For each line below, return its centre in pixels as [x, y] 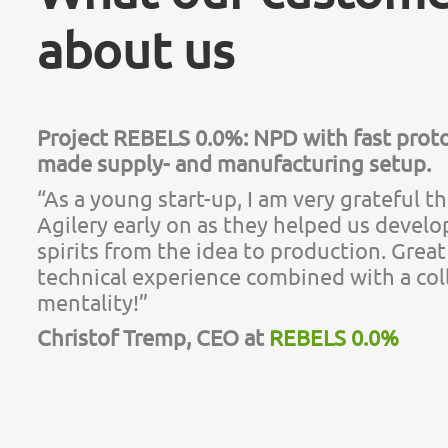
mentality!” [92, 302]
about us [135, 50]
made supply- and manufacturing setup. [234, 163]
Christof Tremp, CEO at [153, 337]
